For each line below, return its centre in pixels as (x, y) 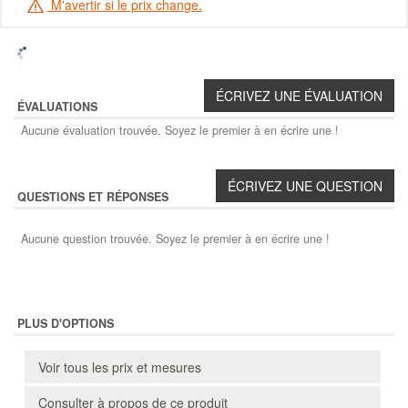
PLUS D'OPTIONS (66, 324)
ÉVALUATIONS (57, 107)
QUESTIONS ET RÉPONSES (93, 197)
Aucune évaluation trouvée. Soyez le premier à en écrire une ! (180, 131)
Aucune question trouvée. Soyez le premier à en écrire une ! (175, 239)
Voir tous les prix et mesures (120, 367)
